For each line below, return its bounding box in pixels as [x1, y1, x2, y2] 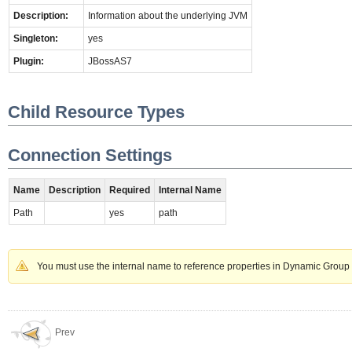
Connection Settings [8, 145, 172, 165]
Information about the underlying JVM [88, 9, 247, 21]
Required [109, 184, 150, 196]
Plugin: [13, 55, 44, 67]
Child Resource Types [8, 102, 185, 123]
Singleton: [13, 32, 58, 44]
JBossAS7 [88, 55, 132, 67]
